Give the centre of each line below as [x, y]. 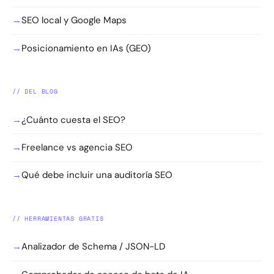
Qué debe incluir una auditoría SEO [97, 175]
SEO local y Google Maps [74, 20]
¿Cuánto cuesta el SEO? [73, 120]
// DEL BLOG [35, 92]
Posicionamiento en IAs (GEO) [86, 48]
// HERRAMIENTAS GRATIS [58, 218]
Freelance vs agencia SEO [77, 147]
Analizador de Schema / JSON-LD [93, 247]
